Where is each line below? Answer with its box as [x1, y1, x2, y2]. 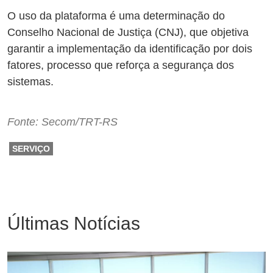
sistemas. [7, 76, 54, 88]
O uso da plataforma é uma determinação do [7, 10, 225, 23]
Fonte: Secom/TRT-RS [7, 116, 118, 129]
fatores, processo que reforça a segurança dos [7, 59, 234, 72]
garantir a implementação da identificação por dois [7, 43, 252, 55]
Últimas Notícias [7, 213, 140, 234]
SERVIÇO [12, 144, 50, 154]
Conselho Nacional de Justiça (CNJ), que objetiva [7, 26, 249, 39]
